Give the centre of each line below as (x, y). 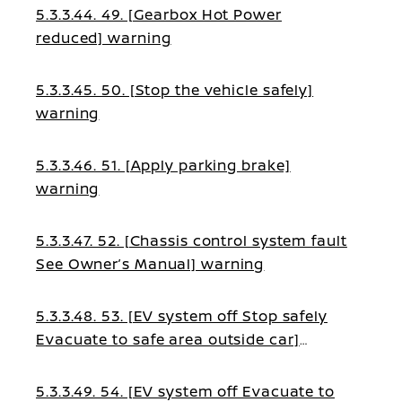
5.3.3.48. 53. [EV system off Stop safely (182, 316)
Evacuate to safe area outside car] (168, 339)
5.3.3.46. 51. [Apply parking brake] (163, 165)
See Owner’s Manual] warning (150, 264)
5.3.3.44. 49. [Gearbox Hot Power (159, 14)
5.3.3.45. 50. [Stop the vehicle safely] (175, 90)
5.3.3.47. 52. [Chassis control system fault (192, 240)
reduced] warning (104, 38)
